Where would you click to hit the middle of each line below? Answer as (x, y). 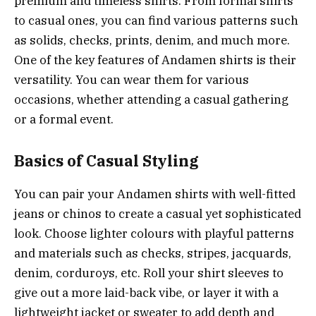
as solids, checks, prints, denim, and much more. (152, 40)
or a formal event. (64, 119)
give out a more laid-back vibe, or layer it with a (146, 292)
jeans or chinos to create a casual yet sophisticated (158, 213)
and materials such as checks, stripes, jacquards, (153, 253)
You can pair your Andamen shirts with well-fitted (155, 194)
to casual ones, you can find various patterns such (156, 20)
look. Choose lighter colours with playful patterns (154, 233)
